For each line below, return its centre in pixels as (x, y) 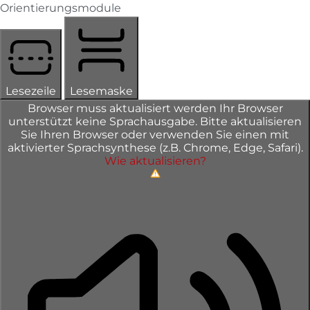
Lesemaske (101, 91)
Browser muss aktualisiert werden (123, 108)
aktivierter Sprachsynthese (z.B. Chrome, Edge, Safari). (155, 147)
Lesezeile (31, 91)
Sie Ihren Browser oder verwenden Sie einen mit (155, 134)
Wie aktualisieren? (155, 161)
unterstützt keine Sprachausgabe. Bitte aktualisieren (155, 121)
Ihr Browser (251, 108)
